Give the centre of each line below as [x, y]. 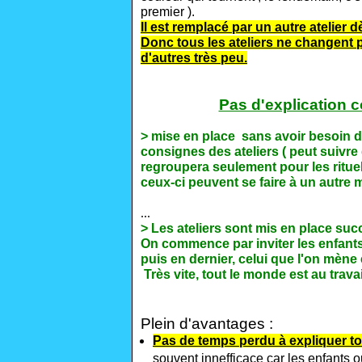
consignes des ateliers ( [213, 152]
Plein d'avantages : [207, 324]
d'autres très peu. [194, 58]
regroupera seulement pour [226, 167]
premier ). [168, 12]
